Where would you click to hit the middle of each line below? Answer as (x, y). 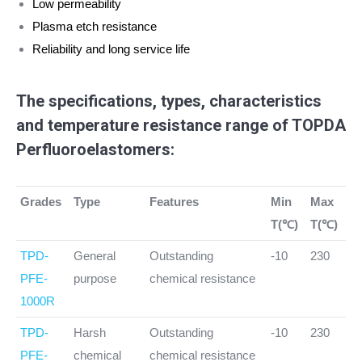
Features (174, 201)
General (95, 255)
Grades (41, 201)
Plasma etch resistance (96, 26)
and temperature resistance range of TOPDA (181, 125)
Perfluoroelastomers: (95, 149)
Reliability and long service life (111, 48)
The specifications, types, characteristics (169, 101)
